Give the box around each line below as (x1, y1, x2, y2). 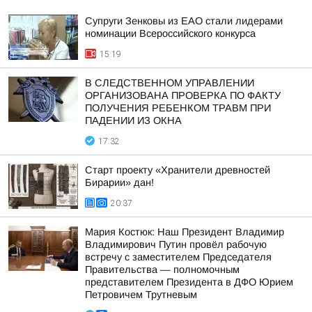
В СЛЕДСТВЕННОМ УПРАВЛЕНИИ (85, 77, 254, 88)
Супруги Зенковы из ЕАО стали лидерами (85, 15, 283, 26)
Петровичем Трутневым (85, 289, 197, 300)
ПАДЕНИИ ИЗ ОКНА (85, 115, 182, 126)
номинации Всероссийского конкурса (85, 28, 256, 39)
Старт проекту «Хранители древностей (85, 164, 270, 175)
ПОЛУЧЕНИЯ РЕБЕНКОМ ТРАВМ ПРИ (85, 102, 271, 114)
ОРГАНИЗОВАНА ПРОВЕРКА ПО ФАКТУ (85, 90, 281, 101)
